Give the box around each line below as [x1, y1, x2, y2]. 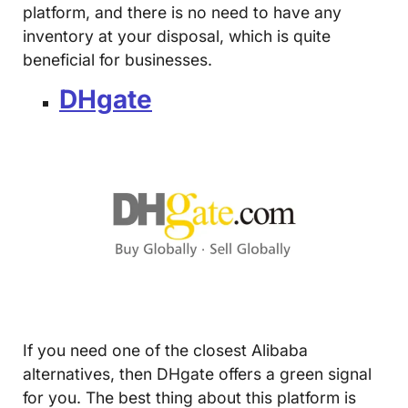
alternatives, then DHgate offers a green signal [23, 364, 372, 384]
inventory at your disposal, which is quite [23, 25, 331, 46]
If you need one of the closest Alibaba [23, 341, 308, 361]
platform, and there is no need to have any [23, 2, 342, 22]
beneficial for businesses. [23, 49, 212, 69]
